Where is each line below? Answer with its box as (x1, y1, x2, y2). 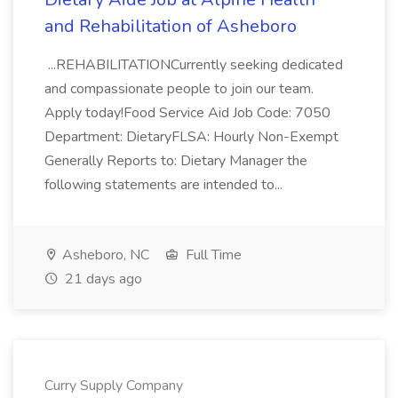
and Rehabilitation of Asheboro (44, 14, 297, 38)
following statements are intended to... (44, 175, 286, 195)
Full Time (182, 245, 242, 265)
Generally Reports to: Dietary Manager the (44, 151, 307, 171)
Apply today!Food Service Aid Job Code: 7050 (44, 103, 330, 123)
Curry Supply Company (44, 376, 183, 395)
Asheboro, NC (59, 245, 149, 265)
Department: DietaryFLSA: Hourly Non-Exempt (44, 127, 338, 147)
